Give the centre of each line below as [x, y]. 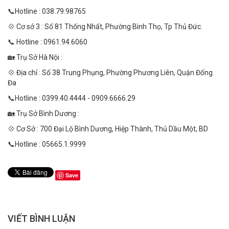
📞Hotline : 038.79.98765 [47, 11]
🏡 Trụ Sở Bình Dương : [44, 113]
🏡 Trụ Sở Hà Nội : [35, 57]
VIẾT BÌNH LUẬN [41, 218]
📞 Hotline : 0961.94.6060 [48, 42]
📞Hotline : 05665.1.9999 [47, 144]
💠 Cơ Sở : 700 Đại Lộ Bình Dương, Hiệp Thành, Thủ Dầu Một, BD [109, 129]
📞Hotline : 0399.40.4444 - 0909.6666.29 [72, 98]
